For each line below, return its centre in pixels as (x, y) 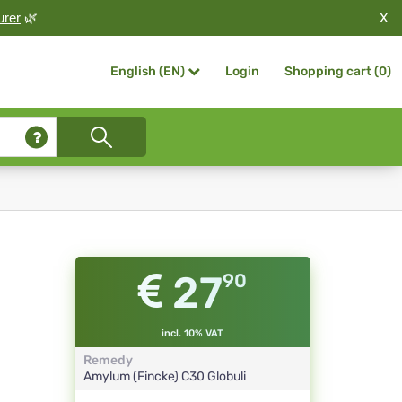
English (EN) (148, 72)
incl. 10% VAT (193, 334)
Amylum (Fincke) (132, 377)
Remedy (108, 361)
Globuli (226, 377)
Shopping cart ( (332, 71)
